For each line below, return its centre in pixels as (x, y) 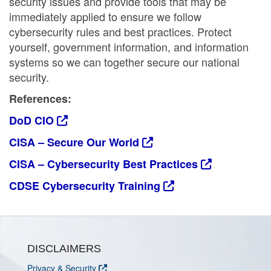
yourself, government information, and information (129, 47)
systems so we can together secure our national (124, 62)
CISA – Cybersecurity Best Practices (103, 164)
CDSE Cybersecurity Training (85, 186)
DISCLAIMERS (64, 249)
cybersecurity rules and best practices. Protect (120, 31)
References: (40, 99)
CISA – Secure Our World (74, 142)
